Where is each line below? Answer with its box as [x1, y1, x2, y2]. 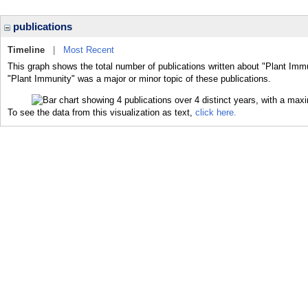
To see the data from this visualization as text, [8, 107, 195, 118]
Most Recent [63, 45, 114, 55]
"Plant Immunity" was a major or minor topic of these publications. [8, 74, 271, 84]
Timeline [8, 45, 45, 55]
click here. [195, 107, 236, 118]
